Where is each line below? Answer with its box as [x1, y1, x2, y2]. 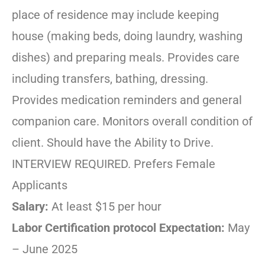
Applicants [12, 178, 67, 193]
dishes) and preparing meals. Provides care [12, 50, 240, 65]
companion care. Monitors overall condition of [12, 114, 253, 129]
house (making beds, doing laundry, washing [12, 29, 243, 44]
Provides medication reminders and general [12, 93, 242, 108]
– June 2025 [12, 242, 77, 257]
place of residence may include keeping [12, 8, 219, 22]
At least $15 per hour [51, 199, 161, 214]
